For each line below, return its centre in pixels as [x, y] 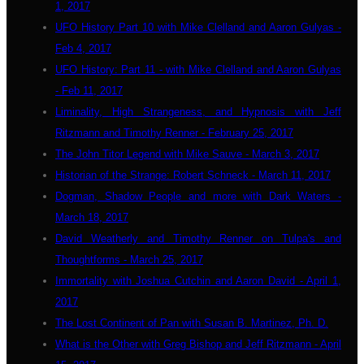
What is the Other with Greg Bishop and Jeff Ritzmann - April [198, 344]
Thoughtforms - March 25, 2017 [129, 260]
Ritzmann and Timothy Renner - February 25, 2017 [174, 133]
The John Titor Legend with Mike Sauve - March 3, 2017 [187, 154]
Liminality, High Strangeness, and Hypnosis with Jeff [198, 112]
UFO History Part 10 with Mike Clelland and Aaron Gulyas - [198, 27]
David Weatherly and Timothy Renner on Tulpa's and [198, 238]
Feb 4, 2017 [83, 48]
